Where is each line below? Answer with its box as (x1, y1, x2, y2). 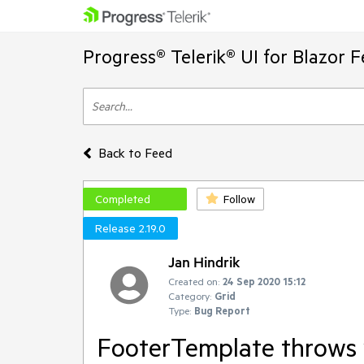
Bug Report (194, 304, 250, 317)
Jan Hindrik (168, 253, 240, 271)
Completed (95, 192, 150, 206)
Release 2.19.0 (95, 221, 166, 236)
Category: (168, 289, 211, 302)
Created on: (168, 275, 219, 288)
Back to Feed (97, 145, 172, 161)
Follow (223, 192, 255, 206)
